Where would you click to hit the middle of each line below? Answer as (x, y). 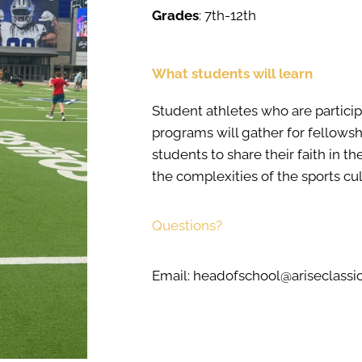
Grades (176, 15)
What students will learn (233, 74)
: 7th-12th (228, 15)
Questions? (187, 225)
